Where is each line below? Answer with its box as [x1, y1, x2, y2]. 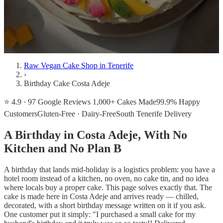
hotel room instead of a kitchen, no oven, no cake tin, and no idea [4, 174, 209, 183]
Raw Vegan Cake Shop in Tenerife [24, 61, 133, 70]
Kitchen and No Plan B [4, 141, 121, 155]
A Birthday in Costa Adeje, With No [4, 128, 187, 141]
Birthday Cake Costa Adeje [24, 79, 110, 88]
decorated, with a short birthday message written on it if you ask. [4, 201, 206, 210]
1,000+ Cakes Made [93, 98, 156, 106]
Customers [4, 110, 37, 118]
